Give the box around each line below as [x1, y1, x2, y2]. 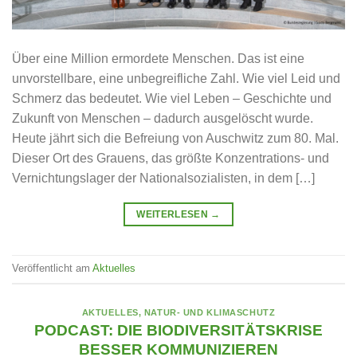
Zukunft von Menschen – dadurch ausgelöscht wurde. [12, 111, 313, 125]
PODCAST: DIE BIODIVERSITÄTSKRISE [34, 322, 323, 339]
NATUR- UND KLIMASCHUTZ [143, 307, 276, 317]
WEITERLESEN [136, 208, 211, 220]
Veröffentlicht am [12, 261, 92, 274]
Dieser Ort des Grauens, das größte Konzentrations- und [12, 151, 329, 165]
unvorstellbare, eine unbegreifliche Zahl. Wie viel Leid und [12, 71, 340, 85]
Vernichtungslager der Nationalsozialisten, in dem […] [12, 171, 315, 185]
